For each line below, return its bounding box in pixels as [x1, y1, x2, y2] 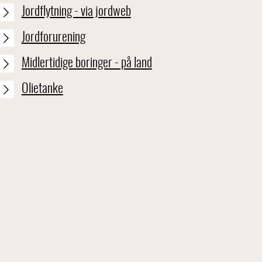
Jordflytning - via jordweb [21, 5, 131, 18]
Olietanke [21, 82, 63, 95]
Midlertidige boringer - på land [21, 56, 152, 70]
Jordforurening [21, 30, 85, 44]
